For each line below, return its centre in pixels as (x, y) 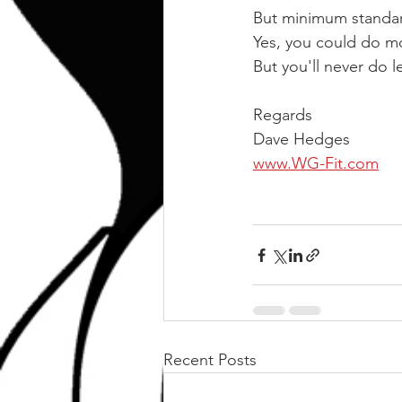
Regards (283, 115)
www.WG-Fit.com (316, 163)
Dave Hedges (301, 139)
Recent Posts (210, 360)
